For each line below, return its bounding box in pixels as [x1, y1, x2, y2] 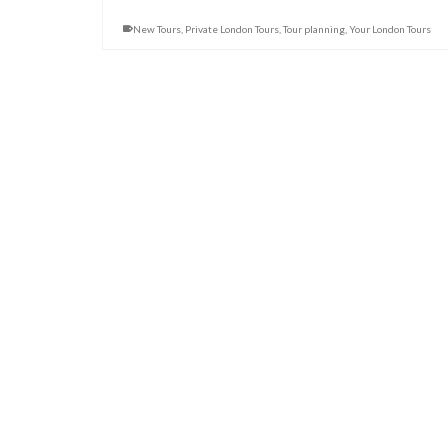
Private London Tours [185, 22, 279, 35]
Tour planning [283, 22, 345, 35]
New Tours [133, 22, 181, 35]
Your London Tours [349, 22, 431, 35]
